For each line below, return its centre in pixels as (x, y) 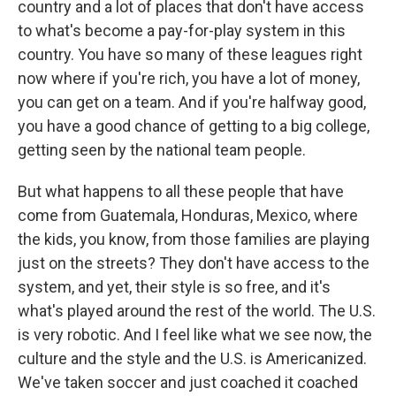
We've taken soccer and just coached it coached (188, 382)
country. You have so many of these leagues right (190, 54)
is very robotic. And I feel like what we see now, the (195, 335)
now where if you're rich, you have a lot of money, (189, 78)
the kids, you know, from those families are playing (194, 239)
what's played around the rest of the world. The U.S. (197, 311)
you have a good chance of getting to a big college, (194, 126)
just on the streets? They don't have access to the (194, 263)
